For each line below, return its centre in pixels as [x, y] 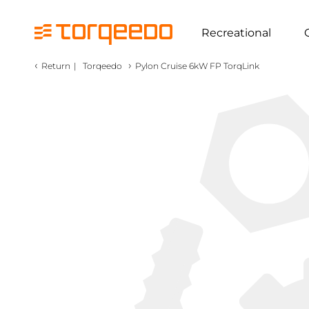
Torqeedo [102, 66]
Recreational [236, 32]
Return [56, 66]
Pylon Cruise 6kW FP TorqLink [197, 66]
